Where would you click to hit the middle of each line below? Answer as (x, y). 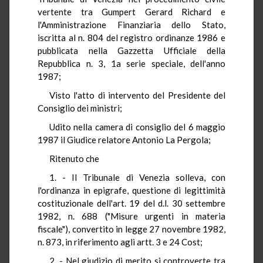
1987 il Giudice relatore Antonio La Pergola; (124, 139)
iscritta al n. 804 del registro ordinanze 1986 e (131, 37)
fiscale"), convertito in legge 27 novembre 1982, (131, 229)
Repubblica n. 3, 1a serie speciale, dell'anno (131, 63)
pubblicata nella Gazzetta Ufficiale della (131, 50)
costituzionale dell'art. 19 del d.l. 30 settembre (131, 203)
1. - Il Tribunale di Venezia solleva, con (137, 177)
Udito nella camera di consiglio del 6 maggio (137, 127)
